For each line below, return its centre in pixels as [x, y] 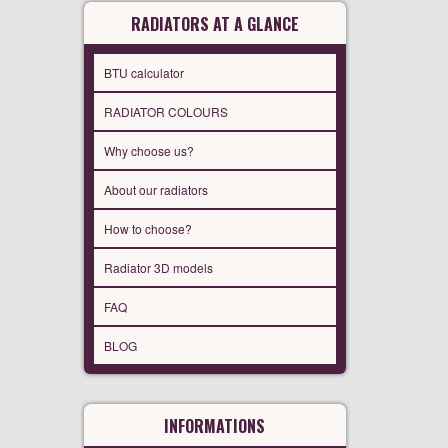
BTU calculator [143, 72]
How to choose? [147, 228]
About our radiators [155, 189]
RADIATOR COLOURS [165, 111]
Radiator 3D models [158, 267]
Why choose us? [148, 150]
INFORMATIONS [215, 425]
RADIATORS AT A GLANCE [214, 23]
